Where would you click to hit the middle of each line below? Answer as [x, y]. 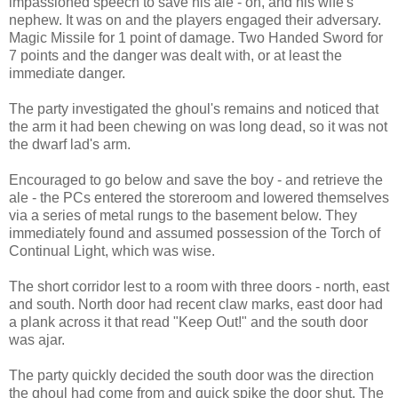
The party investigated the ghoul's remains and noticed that [194, 108]
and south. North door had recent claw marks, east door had [196, 304]
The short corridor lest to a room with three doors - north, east [199, 286]
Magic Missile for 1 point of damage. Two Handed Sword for [196, 37]
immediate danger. [67, 73]
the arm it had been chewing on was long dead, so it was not [198, 126]
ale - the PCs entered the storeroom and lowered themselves [199, 197]
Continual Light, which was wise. [112, 251]
